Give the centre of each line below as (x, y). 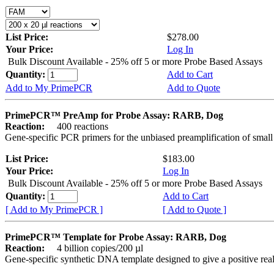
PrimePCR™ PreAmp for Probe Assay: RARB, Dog (114, 115)
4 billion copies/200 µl (95, 248)
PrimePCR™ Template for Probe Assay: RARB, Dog (116, 237)
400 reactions (78, 126)
